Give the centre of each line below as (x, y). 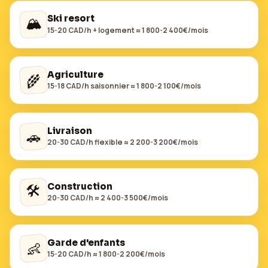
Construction (80, 187)
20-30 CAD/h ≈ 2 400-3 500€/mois (108, 198)
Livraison (70, 131)
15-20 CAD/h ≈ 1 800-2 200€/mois (106, 254)
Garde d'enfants (86, 243)
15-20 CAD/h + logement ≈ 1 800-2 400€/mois (128, 30)
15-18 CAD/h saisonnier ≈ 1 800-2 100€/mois (124, 86)
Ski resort (71, 19)
